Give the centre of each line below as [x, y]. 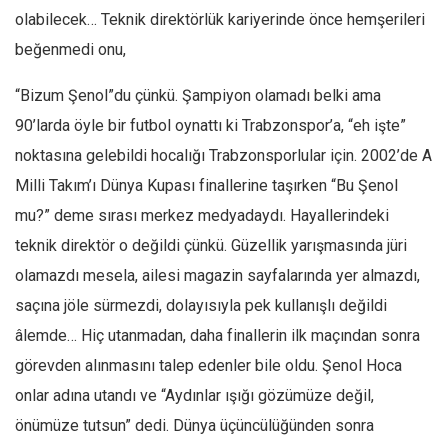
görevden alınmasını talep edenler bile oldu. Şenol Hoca [208, 366]
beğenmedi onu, [70, 50]
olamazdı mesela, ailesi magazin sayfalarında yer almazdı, [217, 276]
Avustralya [129, 39]
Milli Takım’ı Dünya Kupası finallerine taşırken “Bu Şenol [206, 186]
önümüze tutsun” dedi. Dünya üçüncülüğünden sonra [194, 426]
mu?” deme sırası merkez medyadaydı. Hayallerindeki [202, 216]
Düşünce [85, 105]
